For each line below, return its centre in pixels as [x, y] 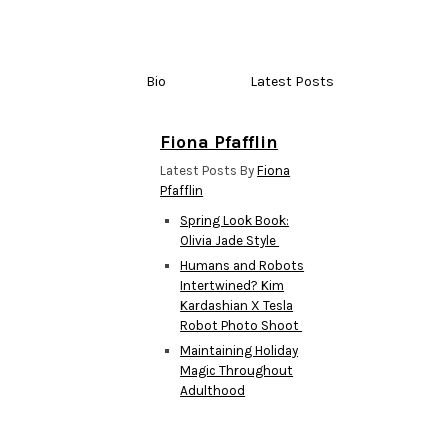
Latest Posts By [209, 170]
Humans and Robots [242, 265]
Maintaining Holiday [239, 350]
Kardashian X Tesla [237, 305]
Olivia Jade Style [230, 240]
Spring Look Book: [235, 220]
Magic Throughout [237, 370]
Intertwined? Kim [232, 285]
